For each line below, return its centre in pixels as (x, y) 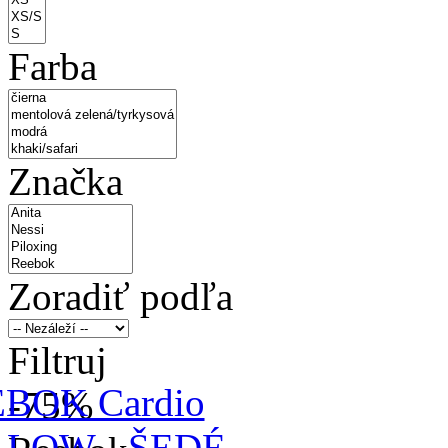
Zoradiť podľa (120, 296)
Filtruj (57, 360)
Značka (65, 181)
